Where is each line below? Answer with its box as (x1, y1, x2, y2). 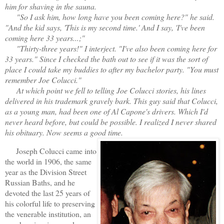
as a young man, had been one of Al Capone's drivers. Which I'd (5, 105, 208, 116)
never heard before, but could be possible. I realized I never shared (5, 116, 216, 127)
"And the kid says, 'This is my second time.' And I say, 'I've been (5, 21, 205, 32)
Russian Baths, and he (5, 176, 75, 187)
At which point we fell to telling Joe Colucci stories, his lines (5, 84, 206, 95)
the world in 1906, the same (5, 155, 91, 166)
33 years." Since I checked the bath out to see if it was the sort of (5, 53, 208, 64)
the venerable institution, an (5, 208, 91, 219)
